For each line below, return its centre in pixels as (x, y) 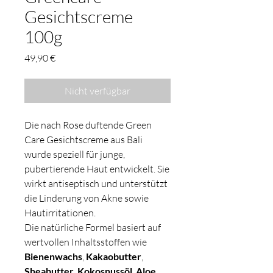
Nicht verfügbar (97, 91)
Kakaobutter (114, 257)
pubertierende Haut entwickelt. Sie (97, 169)
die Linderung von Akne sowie (87, 198)
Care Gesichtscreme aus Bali (83, 140)
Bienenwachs (53, 257)
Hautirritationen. (60, 213)
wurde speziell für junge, (75, 154)
